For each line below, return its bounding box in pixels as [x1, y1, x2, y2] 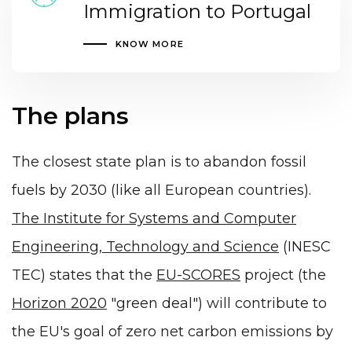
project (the [240, 266, 326, 284]
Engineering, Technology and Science [12, 238, 279, 256]
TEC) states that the [12, 266, 156, 284]
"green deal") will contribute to [107, 295, 327, 313]
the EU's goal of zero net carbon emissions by [12, 323, 333, 341]
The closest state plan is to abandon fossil [12, 153, 306, 171]
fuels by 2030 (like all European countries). [12, 181, 311, 200]
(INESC [279, 238, 331, 256]
